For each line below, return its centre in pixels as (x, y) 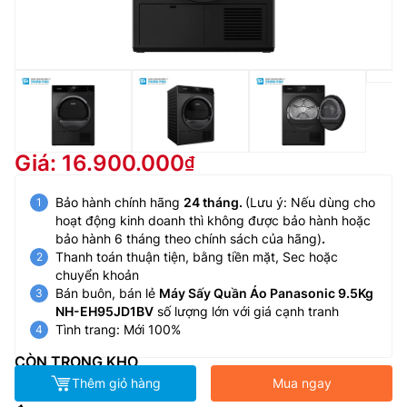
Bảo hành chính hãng (119, 202)
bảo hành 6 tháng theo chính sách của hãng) (189, 238)
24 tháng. (214, 202)
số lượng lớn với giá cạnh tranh (246, 311)
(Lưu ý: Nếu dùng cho (310, 202)
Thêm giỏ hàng (116, 382)
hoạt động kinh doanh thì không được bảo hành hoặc (213, 220)
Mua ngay (302, 382)
